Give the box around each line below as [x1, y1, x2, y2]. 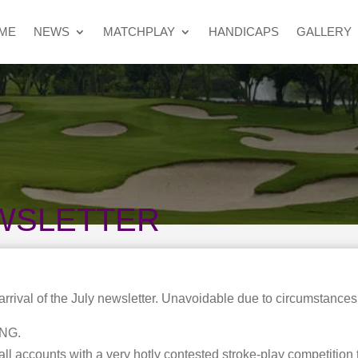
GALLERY [296, 25, 352, 38]
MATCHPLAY [102, 25, 175, 38]
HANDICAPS [208, 25, 279, 38]
